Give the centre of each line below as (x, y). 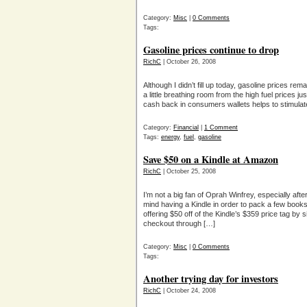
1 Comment (221, 127)
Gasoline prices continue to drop (211, 50)
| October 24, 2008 (188, 291)
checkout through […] (179, 223)
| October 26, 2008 (188, 62)
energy (170, 137)
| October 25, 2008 (188, 171)
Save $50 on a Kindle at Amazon (211, 159)
